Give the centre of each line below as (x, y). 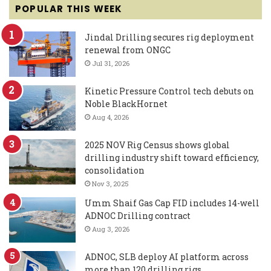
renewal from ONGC (128, 50)
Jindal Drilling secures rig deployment (169, 37)
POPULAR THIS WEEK (69, 8)
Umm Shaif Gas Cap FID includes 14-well (172, 203)
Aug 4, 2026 (110, 117)
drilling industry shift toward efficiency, (172, 157)
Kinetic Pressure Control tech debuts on (169, 91)
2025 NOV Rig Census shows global (157, 145)
